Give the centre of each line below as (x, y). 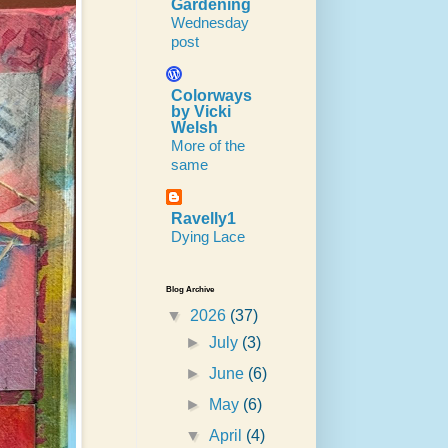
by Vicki (201, 112)
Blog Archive (190, 290)
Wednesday (210, 23)
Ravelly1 (203, 219)
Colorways (211, 96)
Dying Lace (208, 237)
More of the (208, 146)
